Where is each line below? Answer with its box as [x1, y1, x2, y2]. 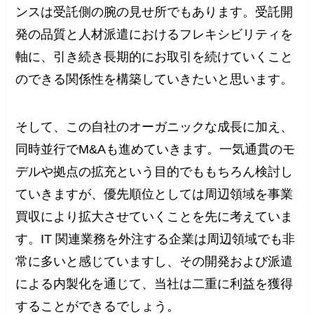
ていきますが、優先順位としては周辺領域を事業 [15, 187, 294, 202]
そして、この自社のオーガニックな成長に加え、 [15, 120, 294, 135]
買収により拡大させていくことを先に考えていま [15, 210, 294, 224]
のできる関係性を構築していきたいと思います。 [15, 72, 294, 87]
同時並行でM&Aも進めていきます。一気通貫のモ [15, 142, 296, 157]
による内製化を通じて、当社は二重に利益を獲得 [15, 277, 294, 292]
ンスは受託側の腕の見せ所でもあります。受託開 [15, 5, 294, 20]
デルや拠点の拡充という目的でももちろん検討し [15, 165, 294, 179]
